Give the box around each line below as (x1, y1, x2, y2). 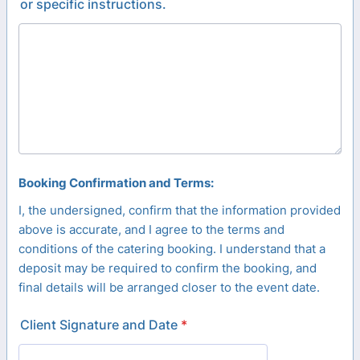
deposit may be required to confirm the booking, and (18, 260, 317, 276)
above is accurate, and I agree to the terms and (18, 222, 284, 237)
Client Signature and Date (20, 317, 178, 333)
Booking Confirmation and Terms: (18, 175, 214, 190)
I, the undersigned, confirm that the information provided (18, 202, 341, 218)
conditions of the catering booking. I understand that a (18, 241, 325, 256)
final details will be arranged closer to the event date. (18, 280, 320, 295)
